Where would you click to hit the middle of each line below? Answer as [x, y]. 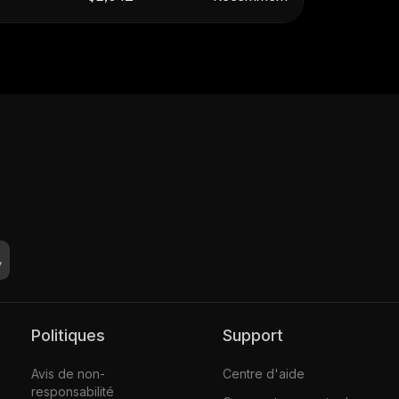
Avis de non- [68, 373]
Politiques [73, 335]
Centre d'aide [263, 373]
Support [257, 335]
